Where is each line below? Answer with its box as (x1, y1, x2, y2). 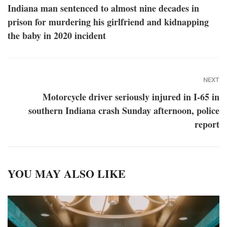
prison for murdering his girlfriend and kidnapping (8, 15, 209, 29)
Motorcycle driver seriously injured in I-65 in (43, 90, 219, 104)
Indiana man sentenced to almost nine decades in (8, 2, 199, 15)
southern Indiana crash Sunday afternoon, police (28, 104, 219, 118)
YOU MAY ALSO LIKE (8, 165, 126, 182)
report (195, 118, 219, 131)
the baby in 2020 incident (8, 29, 106, 43)
